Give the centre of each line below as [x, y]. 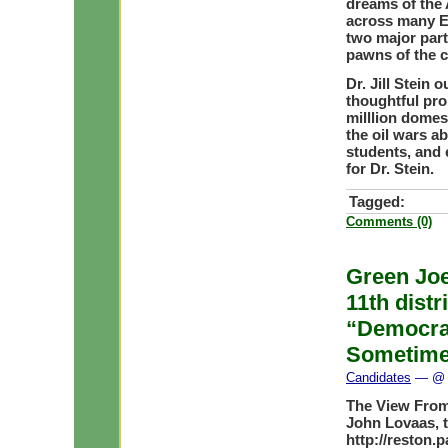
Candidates [378, 377]
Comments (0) [389, 221]
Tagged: [377, 201]
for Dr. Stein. [390, 168]
